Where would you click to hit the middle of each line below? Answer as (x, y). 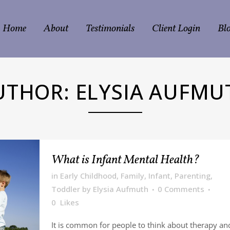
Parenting (192, 176)
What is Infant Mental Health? (125, 160)
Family (132, 176)
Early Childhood (88, 176)
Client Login (176, 29)
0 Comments (181, 189)
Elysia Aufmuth (120, 189)
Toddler (65, 189)
